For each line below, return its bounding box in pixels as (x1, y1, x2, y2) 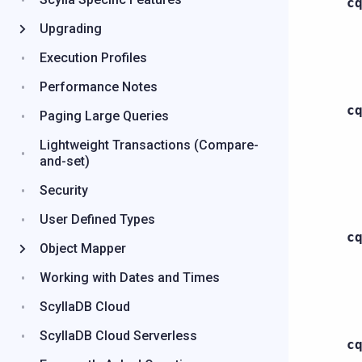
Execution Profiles (40, 50, 147, 65)
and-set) (40, 154, 90, 169)
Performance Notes (40, 79, 158, 95)
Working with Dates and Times (40, 270, 220, 285)
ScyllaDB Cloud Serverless (40, 328, 197, 343)
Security (40, 183, 88, 198)
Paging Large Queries (40, 108, 169, 124)
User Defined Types (40, 212, 155, 227)
